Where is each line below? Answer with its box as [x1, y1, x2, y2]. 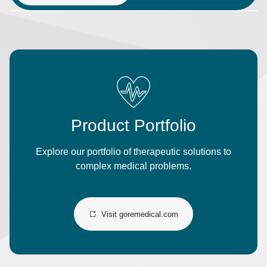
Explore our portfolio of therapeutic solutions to [36, 147, 231, 157]
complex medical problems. [76, 161, 191, 171]
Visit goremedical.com [101, 209, 178, 219]
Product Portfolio [71, 116, 196, 135]
